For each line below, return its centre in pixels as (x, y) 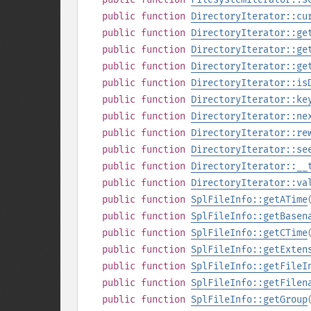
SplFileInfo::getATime (249, 200)
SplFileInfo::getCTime (249, 233)
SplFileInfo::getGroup (249, 300)
